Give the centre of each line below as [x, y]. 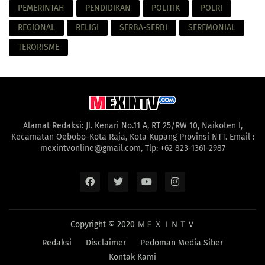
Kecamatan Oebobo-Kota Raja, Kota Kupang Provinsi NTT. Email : [132, 137]
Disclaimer [106, 243]
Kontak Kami [132, 257]
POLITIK [166, 8]
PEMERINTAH [41, 8]
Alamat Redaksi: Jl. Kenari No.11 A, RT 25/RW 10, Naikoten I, [132, 126]
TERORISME [38, 47]
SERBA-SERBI [143, 28]
